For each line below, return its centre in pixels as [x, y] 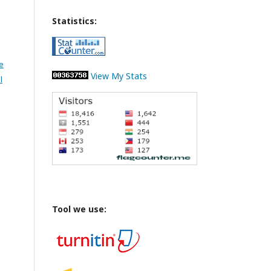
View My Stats [118, 76]
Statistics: [74, 21]
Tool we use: [79, 209]
